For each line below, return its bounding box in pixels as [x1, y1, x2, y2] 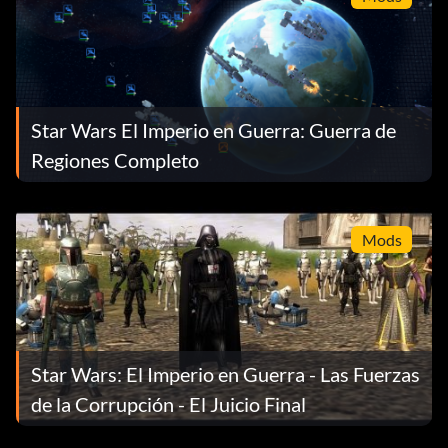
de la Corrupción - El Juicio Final [31, 391, 306, 416]
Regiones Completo [31, 147, 199, 172]
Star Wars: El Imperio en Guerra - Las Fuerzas [31, 361, 420, 386]
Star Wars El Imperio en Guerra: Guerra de [31, 117, 396, 142]
